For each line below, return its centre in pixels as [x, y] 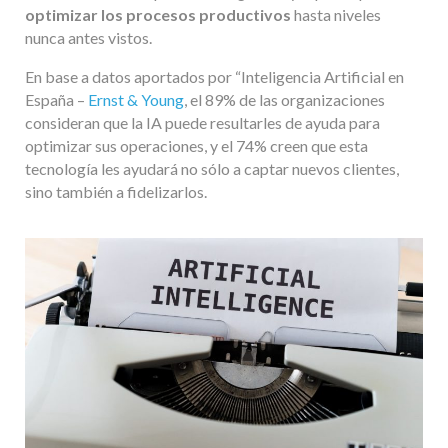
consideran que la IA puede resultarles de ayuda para [202, 122]
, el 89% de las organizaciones [284, 99]
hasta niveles [336, 14]
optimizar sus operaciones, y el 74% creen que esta [196, 145]
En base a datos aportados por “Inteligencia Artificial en [214, 76]
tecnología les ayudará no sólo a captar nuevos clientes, [212, 168]
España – [56, 99]
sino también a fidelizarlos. [116, 191]
